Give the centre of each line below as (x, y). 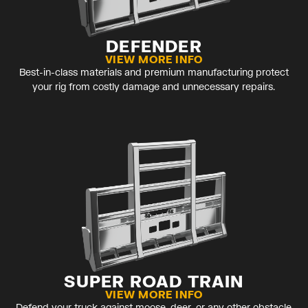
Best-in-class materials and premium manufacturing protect (154, 71)
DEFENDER (154, 45)
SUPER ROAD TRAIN (154, 280)
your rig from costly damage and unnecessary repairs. (154, 86)
